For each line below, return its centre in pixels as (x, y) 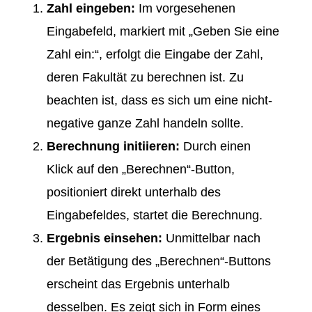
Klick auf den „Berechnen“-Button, (141, 170)
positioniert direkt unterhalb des (134, 193)
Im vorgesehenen (185, 9)
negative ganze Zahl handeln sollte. (145, 124)
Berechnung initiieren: (113, 147)
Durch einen (215, 147)
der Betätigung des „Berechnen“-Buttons (159, 262)
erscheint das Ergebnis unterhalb (138, 284)
